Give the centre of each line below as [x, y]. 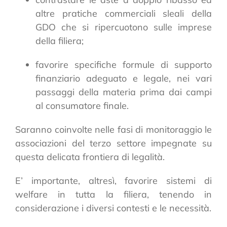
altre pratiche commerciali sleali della [124, 13]
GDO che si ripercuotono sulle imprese [124, 27]
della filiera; [60, 41]
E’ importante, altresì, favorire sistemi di [113, 180]
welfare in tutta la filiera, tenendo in [113, 194]
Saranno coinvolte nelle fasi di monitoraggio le [113, 129]
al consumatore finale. [82, 105]
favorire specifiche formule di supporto [124, 64]
